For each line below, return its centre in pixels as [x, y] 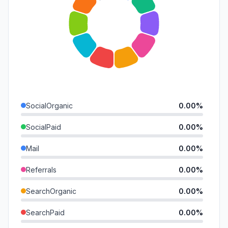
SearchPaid [45, 212]
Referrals [41, 169]
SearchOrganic [51, 191]
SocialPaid [44, 127]
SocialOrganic [49, 105]
